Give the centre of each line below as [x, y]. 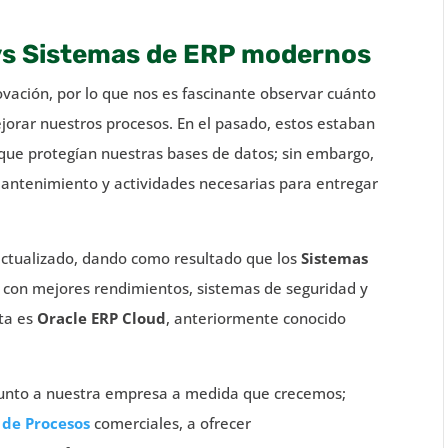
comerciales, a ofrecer [171, 422]
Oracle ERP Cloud [102, 317]
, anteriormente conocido [256, 317]
